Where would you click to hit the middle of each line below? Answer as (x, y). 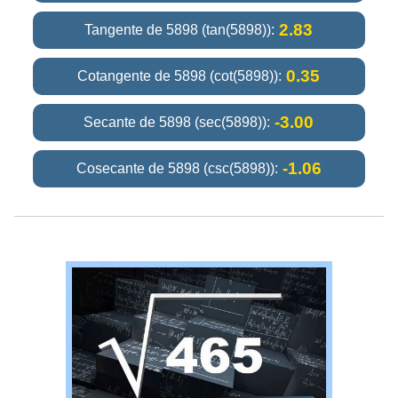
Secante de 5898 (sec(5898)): (177, 122)
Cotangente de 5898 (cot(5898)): (180, 76)
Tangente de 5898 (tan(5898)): (180, 29)
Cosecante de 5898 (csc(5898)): (177, 168)
